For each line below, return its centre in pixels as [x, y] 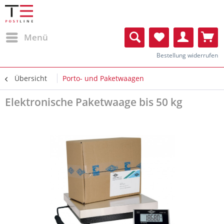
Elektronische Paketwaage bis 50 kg [94, 102]
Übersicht [31, 78]
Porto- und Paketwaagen [103, 78]
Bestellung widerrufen [187, 55]
